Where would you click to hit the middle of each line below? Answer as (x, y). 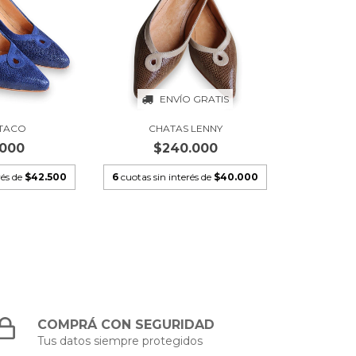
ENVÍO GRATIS (195, 99)
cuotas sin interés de (168, 177)
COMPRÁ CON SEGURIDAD (126, 325)
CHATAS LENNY (185, 129)
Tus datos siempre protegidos (120, 341)
